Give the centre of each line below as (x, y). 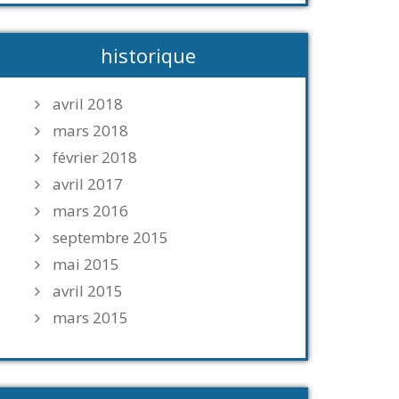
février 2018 (95, 157)
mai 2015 (86, 264)
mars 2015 (90, 318)
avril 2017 (88, 184)
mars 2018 (90, 130)
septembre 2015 (110, 237)
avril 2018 (88, 104)
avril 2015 (88, 291)
